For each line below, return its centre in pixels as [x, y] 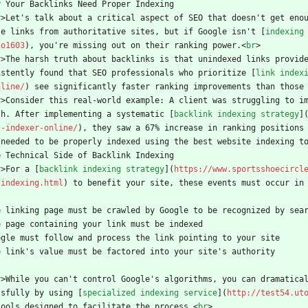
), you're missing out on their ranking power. [133, 46]
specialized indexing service [150, 293]
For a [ [22, 169]
